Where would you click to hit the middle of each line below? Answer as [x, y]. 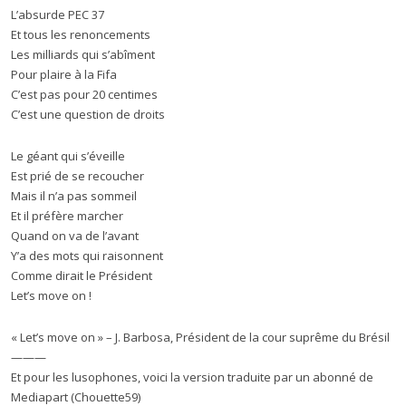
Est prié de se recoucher [77, 176]
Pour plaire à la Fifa [64, 74]
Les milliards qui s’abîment [83, 54]
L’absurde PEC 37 [58, 14]
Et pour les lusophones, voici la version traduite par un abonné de [192, 377]
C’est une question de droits [88, 114]
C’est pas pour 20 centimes [84, 94]
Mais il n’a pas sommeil [74, 196]
